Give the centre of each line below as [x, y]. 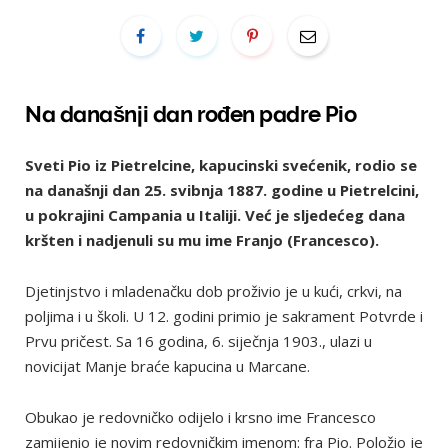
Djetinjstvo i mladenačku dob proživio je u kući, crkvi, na [213, 291]
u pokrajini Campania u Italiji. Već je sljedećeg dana [215, 215]
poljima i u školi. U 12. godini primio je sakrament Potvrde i [224, 316]
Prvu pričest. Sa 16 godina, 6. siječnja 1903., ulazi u [198, 341]
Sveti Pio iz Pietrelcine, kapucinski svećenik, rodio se [221, 165]
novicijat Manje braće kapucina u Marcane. [167, 366]
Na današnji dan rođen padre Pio [191, 114]
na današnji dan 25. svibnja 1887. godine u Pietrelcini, [222, 190]
